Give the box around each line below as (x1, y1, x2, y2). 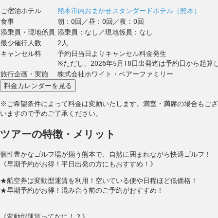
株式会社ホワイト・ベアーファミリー (57, 69, 173, 78)
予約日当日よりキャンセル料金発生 (57, 48, 166, 58)
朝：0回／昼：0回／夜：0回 (57, 16, 144, 26)
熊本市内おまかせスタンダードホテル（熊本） (57, 5, 200, 15)
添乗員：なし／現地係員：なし (57, 27, 153, 36)
